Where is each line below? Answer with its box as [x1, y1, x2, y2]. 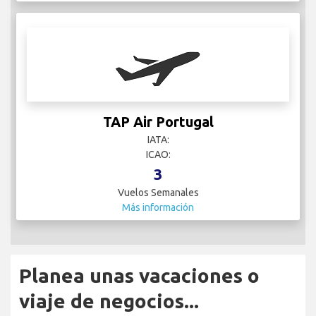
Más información [122, 202, 194, 214]
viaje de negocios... [19, 290, 199, 312]
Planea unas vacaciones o [19, 265, 260, 287]
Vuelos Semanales [117, 187, 199, 199]
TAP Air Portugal [102, 114, 214, 130]
